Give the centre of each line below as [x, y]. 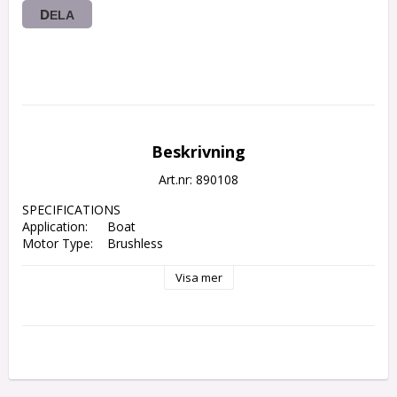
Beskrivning [198, 152]
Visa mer [198, 278]
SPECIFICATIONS [71, 210]
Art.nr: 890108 [198, 180]
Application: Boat [55, 227]
